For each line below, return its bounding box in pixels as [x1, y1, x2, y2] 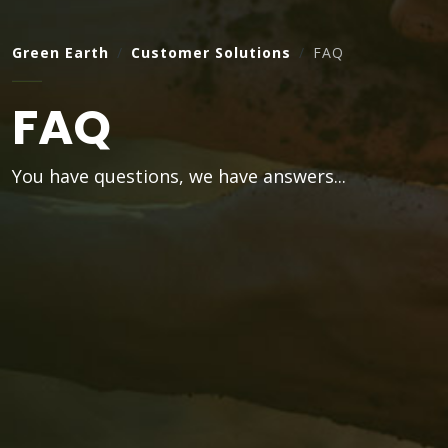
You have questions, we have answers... [12, 163, 346, 188]
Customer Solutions [131, 42, 291, 62]
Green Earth [12, 42, 109, 62]
